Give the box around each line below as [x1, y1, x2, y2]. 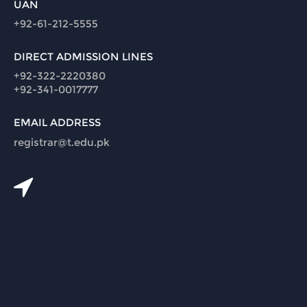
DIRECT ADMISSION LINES [14, 50, 153, 63]
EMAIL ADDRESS [14, 116, 101, 129]
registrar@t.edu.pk [14, 136, 110, 149]
